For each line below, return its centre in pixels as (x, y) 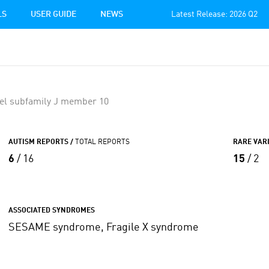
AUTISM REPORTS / (41, 142)
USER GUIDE (53, 14)
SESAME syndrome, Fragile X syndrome (103, 228)
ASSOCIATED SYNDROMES (51, 211)
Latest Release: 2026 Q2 (214, 14)
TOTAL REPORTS (102, 142)
